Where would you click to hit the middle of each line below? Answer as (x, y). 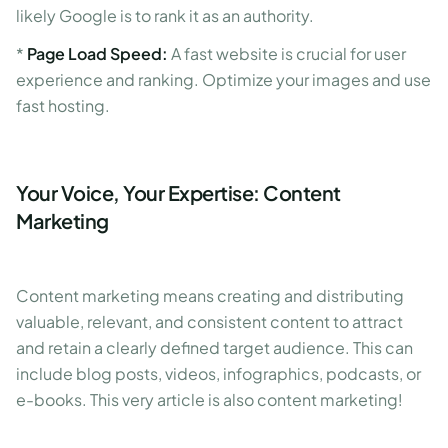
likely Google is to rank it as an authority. (165, 15)
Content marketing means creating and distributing (210, 295)
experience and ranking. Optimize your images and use (223, 79)
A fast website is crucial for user (287, 53)
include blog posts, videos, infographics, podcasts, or (218, 373)
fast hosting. (63, 105)
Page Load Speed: (97, 53)
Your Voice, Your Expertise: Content (178, 192)
